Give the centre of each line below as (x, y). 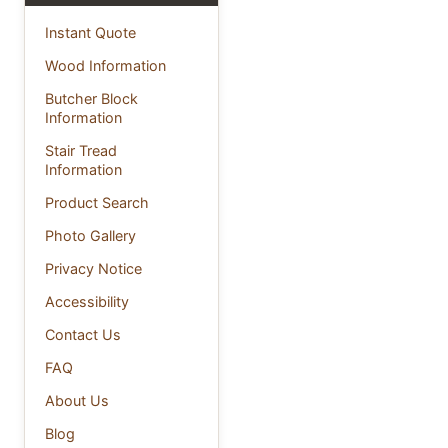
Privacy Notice (93, 268)
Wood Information (105, 65)
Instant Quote (90, 32)
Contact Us (83, 334)
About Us (77, 400)
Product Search (97, 202)
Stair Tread (81, 150)
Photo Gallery (90, 235)
